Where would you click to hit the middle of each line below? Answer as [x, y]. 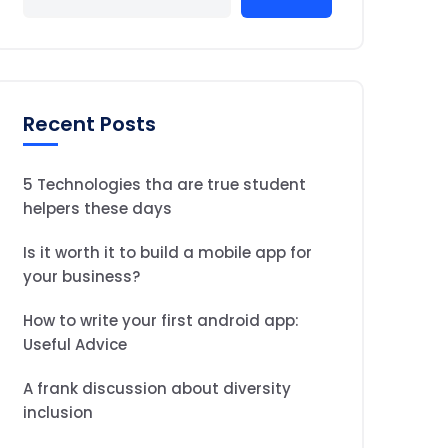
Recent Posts [89, 124]
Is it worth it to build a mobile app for [167, 252]
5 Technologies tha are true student [164, 184]
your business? [81, 276]
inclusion [58, 412]
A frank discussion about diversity [157, 388]
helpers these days [97, 208]
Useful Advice [75, 344]
